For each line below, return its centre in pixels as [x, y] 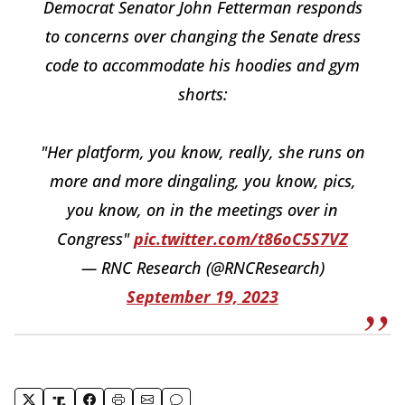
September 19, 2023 [202, 296]
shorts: [202, 94]
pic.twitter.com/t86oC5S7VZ [241, 238]
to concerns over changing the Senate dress [202, 36]
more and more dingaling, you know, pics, [202, 180]
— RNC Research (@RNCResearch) [202, 267]
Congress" [95, 238]
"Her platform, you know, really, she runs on [202, 151]
